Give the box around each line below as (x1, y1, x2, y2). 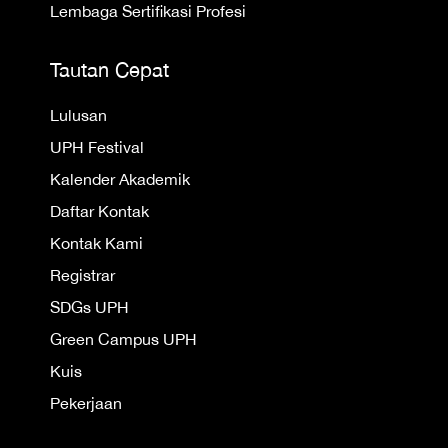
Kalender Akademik (50, 170, 190, 188)
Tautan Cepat (50, 58, 169, 81)
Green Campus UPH (50, 330, 197, 348)
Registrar (50, 266, 115, 284)
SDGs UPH (50, 298, 129, 316)
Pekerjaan (50, 394, 122, 412)
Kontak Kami (50, 234, 143, 252)
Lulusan (50, 106, 107, 124)
